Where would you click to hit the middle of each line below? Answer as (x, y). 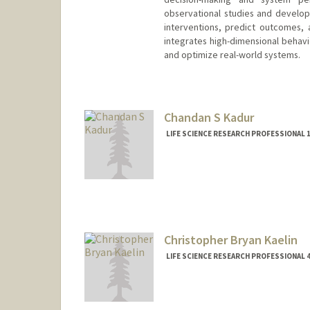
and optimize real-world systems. (232, 55)
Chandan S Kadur (209, 117)
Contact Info (194, 291)
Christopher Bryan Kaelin (230, 239)
